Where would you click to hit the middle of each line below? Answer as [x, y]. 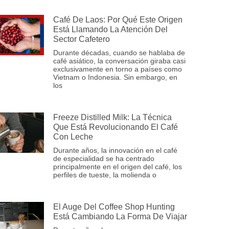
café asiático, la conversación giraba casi [119, 61]
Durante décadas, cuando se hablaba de [119, 52]
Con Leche [73, 136]
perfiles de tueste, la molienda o [105, 175]
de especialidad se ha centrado [104, 158]
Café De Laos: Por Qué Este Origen [118, 19]
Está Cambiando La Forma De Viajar [120, 216]
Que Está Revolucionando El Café [116, 127]
